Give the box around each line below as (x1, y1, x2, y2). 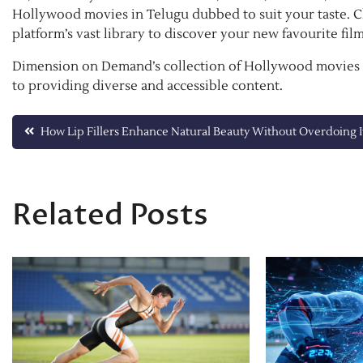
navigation (11, 147, 165, 187)
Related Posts (12, 195, 208, 236)
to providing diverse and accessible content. (12, 78, 286, 95)
